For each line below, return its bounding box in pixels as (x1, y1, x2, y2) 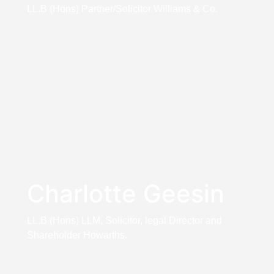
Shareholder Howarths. (26, 229, 127, 240)
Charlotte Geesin (26, 178, 224, 209)
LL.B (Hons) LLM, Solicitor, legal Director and (26, 215, 222, 226)
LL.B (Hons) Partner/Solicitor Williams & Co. (26, 3, 218, 14)
